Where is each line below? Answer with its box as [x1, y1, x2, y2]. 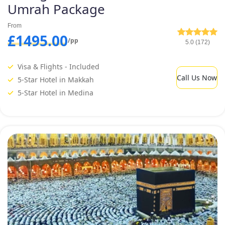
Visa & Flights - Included [18, 61, 99, 71]
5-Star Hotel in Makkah [18, 74, 94, 84]
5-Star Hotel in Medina [18, 87, 93, 97]
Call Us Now [177, 72, 217, 82]
